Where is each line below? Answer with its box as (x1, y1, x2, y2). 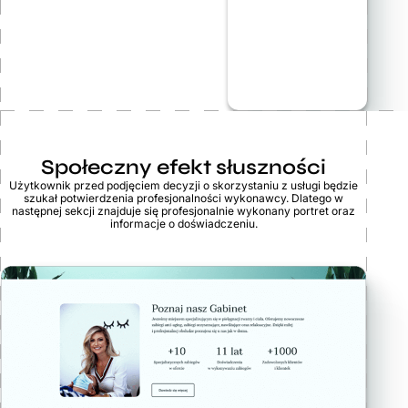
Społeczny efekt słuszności (41, 155, 327, 179)
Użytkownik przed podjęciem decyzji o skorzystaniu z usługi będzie (9, 178, 359, 192)
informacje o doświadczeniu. (109, 217, 258, 230)
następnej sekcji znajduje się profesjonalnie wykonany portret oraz (12, 204, 356, 218)
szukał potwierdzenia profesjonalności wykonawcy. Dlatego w (24, 191, 344, 205)
